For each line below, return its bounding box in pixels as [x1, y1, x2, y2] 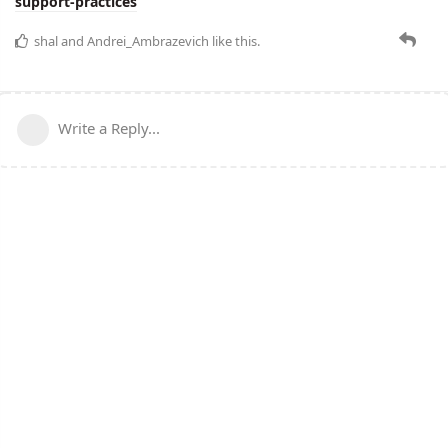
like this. [209, 31, 260, 50]
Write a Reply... [58, 117, 160, 138]
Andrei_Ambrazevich [87, 31, 209, 50]
